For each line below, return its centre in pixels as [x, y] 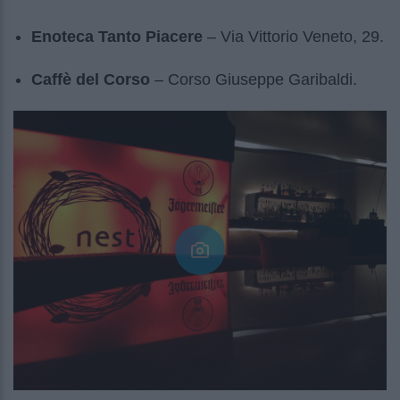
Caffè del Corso [91, 80]
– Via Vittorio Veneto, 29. [293, 37]
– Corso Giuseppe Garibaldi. [254, 80]
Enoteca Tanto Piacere [117, 37]
